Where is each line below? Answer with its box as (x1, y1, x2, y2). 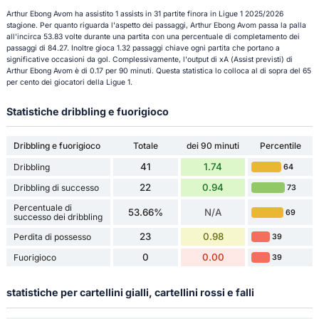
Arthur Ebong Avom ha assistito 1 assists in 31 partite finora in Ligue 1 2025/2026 (6, 9, 283, 19)
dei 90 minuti (187, 140, 240, 152)
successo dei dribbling (13, 211, 103, 223)
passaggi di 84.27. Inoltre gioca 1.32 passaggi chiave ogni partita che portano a (6, 43, 280, 53)
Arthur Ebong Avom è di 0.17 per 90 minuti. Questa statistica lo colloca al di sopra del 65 (6, 66, 311, 76)
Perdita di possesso (13, 231, 91, 243)
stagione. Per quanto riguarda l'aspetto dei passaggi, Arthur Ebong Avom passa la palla (6, 21, 306, 31)
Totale (132, 140, 158, 152)
